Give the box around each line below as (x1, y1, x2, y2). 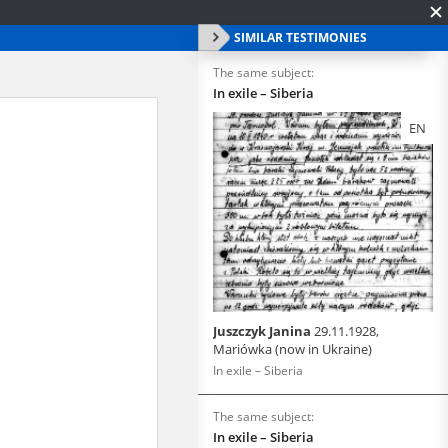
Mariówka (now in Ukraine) (213, 340, 372, 358)
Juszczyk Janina (213, 322, 314, 340)
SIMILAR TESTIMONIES (234, 29, 367, 46)
